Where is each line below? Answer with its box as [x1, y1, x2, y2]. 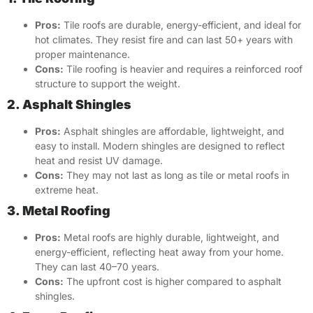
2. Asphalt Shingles [7, 97, 131, 112]
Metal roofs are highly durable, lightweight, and [61, 231, 279, 244]
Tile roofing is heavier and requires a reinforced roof [64, 63, 303, 75]
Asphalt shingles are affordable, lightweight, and [61, 125, 284, 138]
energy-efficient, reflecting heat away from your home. [35, 246, 284, 259]
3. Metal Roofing [7, 203, 110, 219]
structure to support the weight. [35, 78, 180, 90]
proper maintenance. [35, 48, 130, 61]
